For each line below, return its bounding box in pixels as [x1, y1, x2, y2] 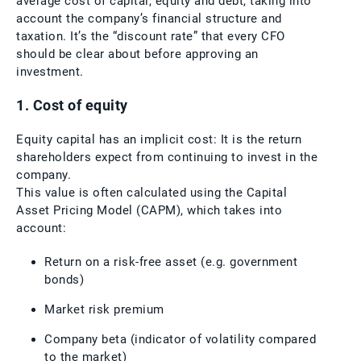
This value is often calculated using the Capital [16, 185, 287, 200]
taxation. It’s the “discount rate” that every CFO [16, 28, 285, 44]
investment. [16, 64, 84, 79]
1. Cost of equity [16, 97, 128, 114]
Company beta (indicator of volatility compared [44, 331, 316, 346]
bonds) [44, 272, 84, 287]
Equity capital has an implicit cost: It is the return [16, 131, 302, 147]
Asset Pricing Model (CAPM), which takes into [16, 202, 282, 218]
